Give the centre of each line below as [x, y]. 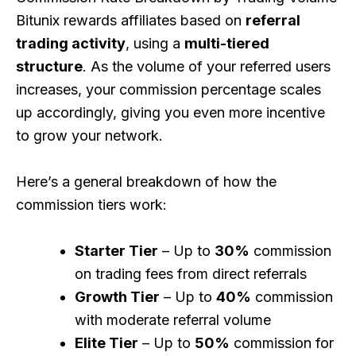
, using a [155, 44]
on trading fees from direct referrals [191, 274]
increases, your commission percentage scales [168, 90]
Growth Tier [117, 297]
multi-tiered [227, 44]
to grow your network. [89, 136]
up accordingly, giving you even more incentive [170, 113]
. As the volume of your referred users [207, 67]
